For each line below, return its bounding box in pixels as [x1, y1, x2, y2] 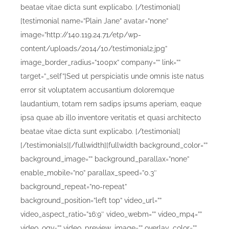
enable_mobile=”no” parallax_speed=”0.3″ [20, 168, 157, 177]
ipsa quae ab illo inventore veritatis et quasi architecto [20, 113, 201, 122]
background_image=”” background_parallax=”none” [20, 154, 189, 163]
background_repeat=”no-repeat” [20, 182, 127, 191]
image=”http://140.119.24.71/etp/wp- [20, 30, 141, 39]
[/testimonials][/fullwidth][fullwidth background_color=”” [20, 141, 208, 149]
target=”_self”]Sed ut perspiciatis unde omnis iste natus [20, 72, 204, 80]
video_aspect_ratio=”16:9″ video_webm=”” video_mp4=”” [20, 210, 202, 218]
